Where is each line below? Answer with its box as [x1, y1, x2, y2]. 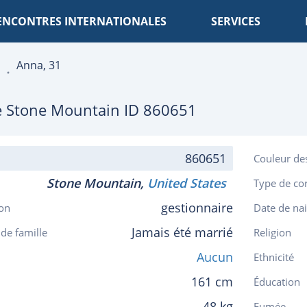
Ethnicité [254, 250, 294, 264]
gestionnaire [161, 199, 233, 216]
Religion [254, 225, 291, 239]
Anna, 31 [16, 58, 61, 73]
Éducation [254, 275, 300, 288]
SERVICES [211, 14, 260, 29]
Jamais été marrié [132, 224, 233, 241]
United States [147, 175, 233, 191]
